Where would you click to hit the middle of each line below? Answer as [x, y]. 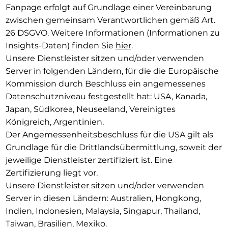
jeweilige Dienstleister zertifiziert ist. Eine [89, 160]
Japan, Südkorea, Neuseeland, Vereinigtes [90, 109]
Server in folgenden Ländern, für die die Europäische [112, 71]
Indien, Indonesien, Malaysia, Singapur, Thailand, [103, 211]
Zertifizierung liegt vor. [51, 173]
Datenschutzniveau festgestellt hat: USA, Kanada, [106, 96]
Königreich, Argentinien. [54, 122]
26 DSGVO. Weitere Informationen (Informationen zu [112, 33]
